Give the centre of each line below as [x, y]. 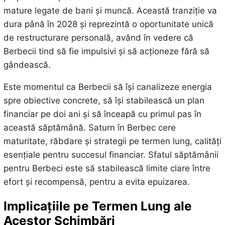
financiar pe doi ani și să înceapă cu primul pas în [102, 114]
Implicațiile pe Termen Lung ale [97, 206]
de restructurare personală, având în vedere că [98, 37]
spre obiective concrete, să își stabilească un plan [104, 100]
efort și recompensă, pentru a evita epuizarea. [96, 182]
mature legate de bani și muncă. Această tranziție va [110, 10]
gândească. [27, 65]
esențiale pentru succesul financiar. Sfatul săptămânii [111, 154]
